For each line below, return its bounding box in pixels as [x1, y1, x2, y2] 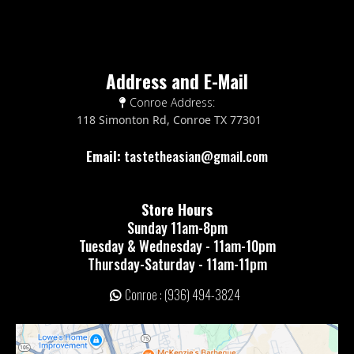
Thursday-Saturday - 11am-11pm [87, 253, 267, 274]
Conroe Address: [130, 94, 215, 110]
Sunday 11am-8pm [126, 217, 228, 238]
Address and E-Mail [106, 67, 248, 95]
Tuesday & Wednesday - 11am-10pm [78, 235, 276, 256]
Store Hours [141, 198, 213, 220]
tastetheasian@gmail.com [124, 145, 268, 166]
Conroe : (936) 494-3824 [125, 284, 240, 304]
